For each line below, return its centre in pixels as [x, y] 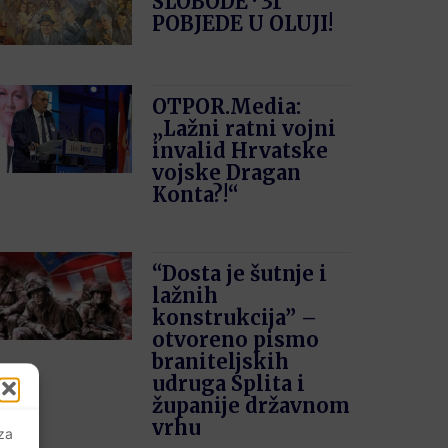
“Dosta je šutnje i [240, 274]
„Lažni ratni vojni [244, 129]
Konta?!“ [196, 195]
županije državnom [251, 406]
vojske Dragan [227, 173]
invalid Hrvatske [240, 151]
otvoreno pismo [236, 340]
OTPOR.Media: [227, 107]
